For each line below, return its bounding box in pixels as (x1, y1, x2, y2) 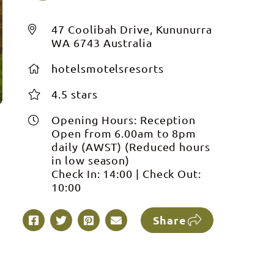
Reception (137, 113, 196, 126)
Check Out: (142, 167, 201, 180)
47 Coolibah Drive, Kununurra (51, 23, 212, 35)
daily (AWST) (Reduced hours (51, 140, 210, 153)
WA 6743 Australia (51, 36, 152, 49)
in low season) (51, 154, 130, 166)
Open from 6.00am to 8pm (51, 127, 197, 139)
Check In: (51, 167, 100, 180)
